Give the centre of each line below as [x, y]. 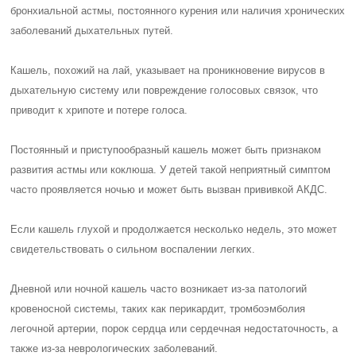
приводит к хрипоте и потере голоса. [99, 110]
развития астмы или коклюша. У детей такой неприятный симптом [171, 170]
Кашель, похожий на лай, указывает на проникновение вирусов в [168, 70]
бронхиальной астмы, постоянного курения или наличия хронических [178, 11]
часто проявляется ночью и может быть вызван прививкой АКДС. [169, 190]
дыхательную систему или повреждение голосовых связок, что [164, 90]
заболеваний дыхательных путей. [92, 31]
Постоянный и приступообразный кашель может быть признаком [166, 150]
